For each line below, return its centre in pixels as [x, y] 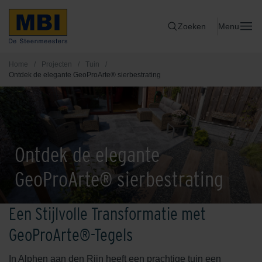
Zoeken [192, 26]
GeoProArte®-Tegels [71, 235]
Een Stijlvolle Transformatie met [107, 214]
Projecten [57, 64]
